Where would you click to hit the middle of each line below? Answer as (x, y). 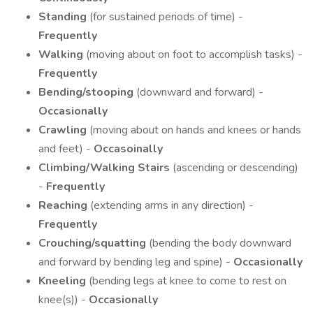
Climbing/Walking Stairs (105, 168)
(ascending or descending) (235, 168)
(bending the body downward (220, 243)
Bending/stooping (87, 92)
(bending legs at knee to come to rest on (188, 281)
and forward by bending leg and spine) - (136, 262)
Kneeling (64, 281)
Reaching (64, 205)
